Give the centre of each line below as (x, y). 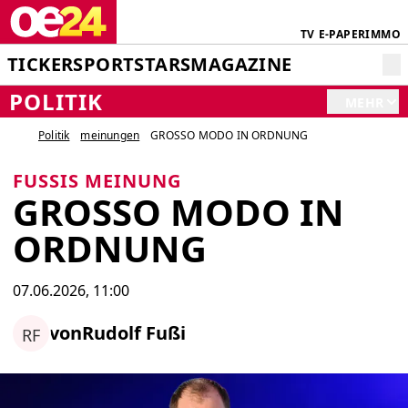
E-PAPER (342, 34)
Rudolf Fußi (134, 332)
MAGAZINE (241, 64)
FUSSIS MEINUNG (97, 181)
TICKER (41, 64)
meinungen (110, 135)
